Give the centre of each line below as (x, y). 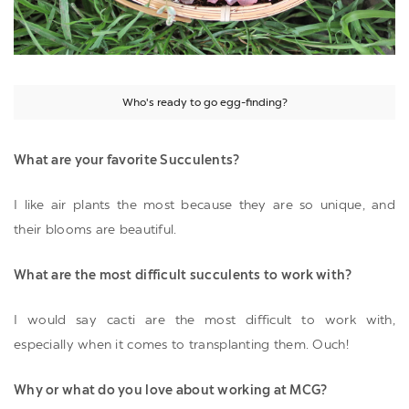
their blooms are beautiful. (95, 230)
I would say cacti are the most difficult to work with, (204, 320)
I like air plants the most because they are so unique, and (204, 205)
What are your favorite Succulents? (127, 160)
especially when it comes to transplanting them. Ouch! (181, 345)
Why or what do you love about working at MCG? (171, 390)
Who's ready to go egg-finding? (204, 103)
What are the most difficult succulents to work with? (183, 275)
